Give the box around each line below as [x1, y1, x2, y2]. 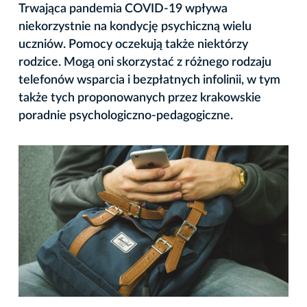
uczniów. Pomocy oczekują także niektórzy [19, 38, 248, 51]
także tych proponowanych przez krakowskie [19, 91, 261, 104]
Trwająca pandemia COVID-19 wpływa [19, 2, 228, 15]
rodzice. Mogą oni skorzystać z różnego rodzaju [19, 56, 271, 69]
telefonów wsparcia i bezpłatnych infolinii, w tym [19, 73, 280, 86]
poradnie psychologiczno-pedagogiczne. [19, 109, 233, 122]
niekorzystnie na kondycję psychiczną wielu [19, 20, 251, 33]
